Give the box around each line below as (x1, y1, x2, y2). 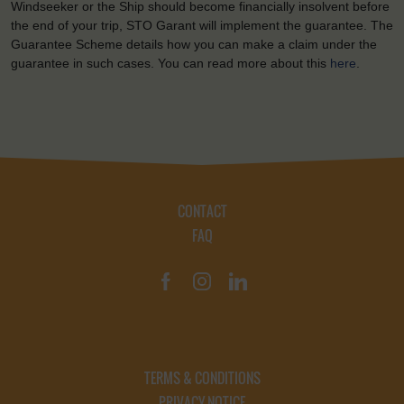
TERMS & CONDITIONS (143, 368, 261, 389)
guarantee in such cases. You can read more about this (11, 56, 330, 71)
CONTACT (177, 201, 227, 222)
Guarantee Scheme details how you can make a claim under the (11, 37, 377, 52)
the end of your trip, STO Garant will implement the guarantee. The (11, 18, 393, 33)
